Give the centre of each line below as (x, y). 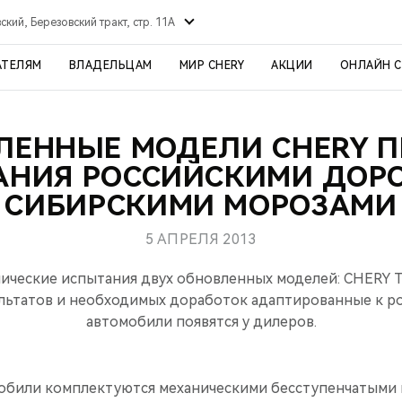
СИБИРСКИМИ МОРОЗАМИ (201, 205)
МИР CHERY (211, 66)
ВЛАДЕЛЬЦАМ (110, 66)
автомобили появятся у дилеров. (201, 322)
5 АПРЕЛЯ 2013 (201, 239)
